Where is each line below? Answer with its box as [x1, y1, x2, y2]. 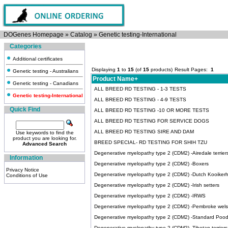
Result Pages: [175, 67, 211, 72]
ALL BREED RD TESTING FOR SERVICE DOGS [94, 118, 209, 124]
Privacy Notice [6, 167, 39, 173]
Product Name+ [93, 75, 138, 82]
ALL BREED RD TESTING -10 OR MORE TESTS [94, 107, 209, 113]
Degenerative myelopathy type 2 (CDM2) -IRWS [94, 193, 206, 198]
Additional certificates [11, 56, 63, 62]
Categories [10, 43, 42, 50]
